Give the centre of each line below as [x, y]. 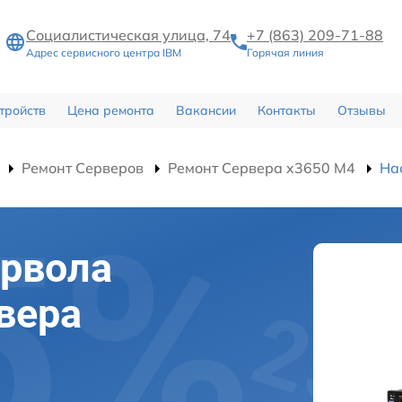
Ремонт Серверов [83, 167]
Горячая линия [285, 53]
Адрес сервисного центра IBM [104, 53]
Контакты [286, 110]
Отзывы [361, 110]
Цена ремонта [110, 110]
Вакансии [205, 110]
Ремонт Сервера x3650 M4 [262, 167]
